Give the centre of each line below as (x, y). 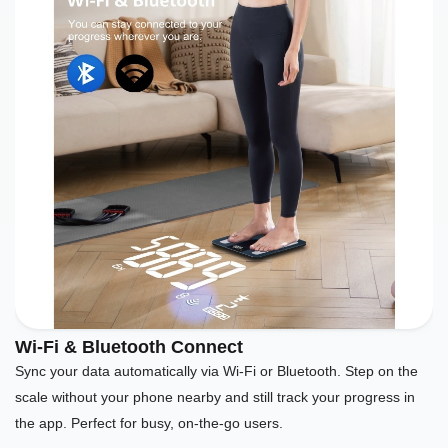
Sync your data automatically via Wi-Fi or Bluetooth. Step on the (216, 370)
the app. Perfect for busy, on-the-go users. (149, 422)
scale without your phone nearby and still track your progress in (215, 396)
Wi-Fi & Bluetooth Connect (129, 346)
